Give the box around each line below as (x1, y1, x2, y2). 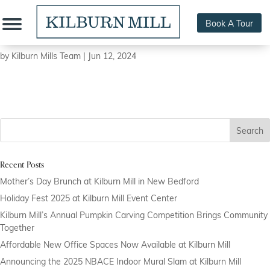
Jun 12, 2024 (88, 50, 136, 61)
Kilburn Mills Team (11, 50, 81, 61)
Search (236, 124, 264, 136)
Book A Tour (206, 17, 254, 29)
